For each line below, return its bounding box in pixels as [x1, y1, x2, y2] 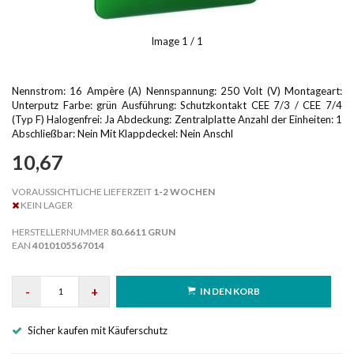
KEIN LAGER [19, 198, 73, 211]
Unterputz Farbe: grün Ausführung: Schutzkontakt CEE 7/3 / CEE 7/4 [12, 98, 342, 111]
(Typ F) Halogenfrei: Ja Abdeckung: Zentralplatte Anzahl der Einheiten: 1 [12, 112, 342, 126]
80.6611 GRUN [111, 225, 175, 238]
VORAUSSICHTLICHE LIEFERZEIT [12, 185, 152, 198]
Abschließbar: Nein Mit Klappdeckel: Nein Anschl [12, 126, 233, 140]
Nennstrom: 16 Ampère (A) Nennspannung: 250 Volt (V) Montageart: [12, 84, 342, 97]
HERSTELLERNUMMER [12, 225, 111, 238]
